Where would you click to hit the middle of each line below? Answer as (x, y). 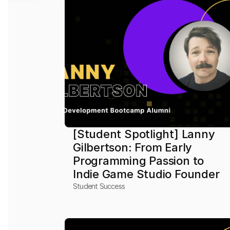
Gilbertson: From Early (133, 147)
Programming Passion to (139, 161)
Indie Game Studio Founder (146, 174)
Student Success (99, 186)
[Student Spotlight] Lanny (144, 134)
